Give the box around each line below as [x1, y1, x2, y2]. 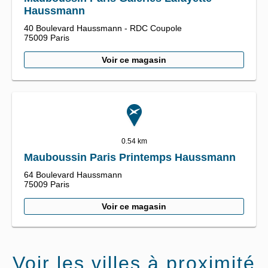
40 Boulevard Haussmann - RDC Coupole [24, 23, 182, 33]
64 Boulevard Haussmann [24, 170, 122, 180]
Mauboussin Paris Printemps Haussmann [24, 151, 236, 164]
